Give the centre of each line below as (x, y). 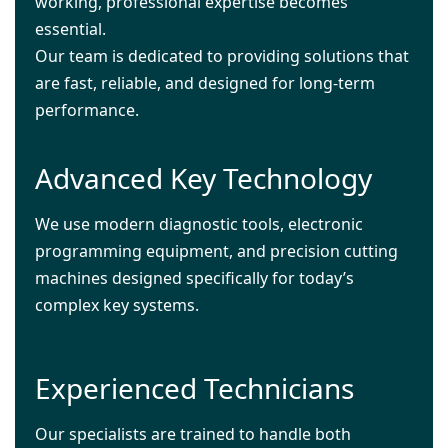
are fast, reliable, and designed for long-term (205, 83)
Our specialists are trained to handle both (193, 433)
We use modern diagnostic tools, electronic (199, 224)
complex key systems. (117, 305)
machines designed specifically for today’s (194, 278)
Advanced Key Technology (203, 178)
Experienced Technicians (194, 387)
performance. (87, 110)
